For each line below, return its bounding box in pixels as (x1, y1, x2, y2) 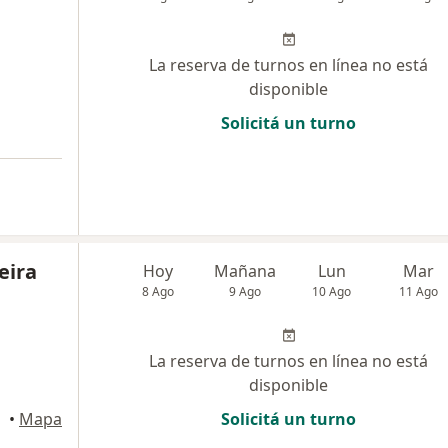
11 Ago (399, 283, 439, 301)
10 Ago (312, 283, 352, 301)
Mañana (214, 260, 277, 283)
